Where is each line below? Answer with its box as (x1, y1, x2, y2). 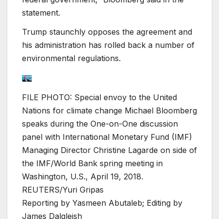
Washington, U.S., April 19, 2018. (22, 171, 143, 181)
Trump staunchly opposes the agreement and (22, 27, 192, 37)
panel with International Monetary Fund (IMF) (22, 131, 192, 142)
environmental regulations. (22, 53, 121, 64)
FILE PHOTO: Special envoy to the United (22, 92, 177, 102)
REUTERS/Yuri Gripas (22, 184, 104, 195)
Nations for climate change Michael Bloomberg (22, 105, 197, 115)
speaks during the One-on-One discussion (22, 118, 178, 129)
